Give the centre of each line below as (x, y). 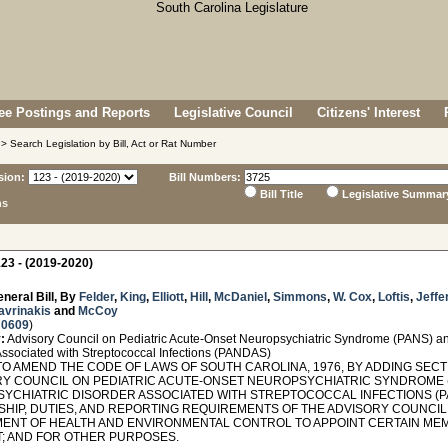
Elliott (168, 297)
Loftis (394, 297)
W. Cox (352, 297)
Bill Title (281, 194)
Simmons (300, 297)
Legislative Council (233, 112)
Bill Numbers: (205, 177)
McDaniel (240, 297)
